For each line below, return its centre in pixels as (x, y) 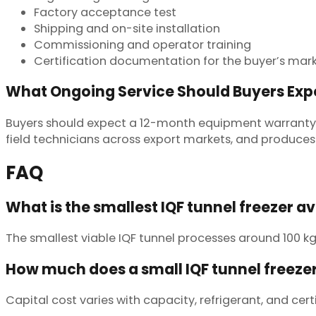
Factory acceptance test (105, 12)
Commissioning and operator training (142, 44)
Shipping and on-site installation (127, 28)
